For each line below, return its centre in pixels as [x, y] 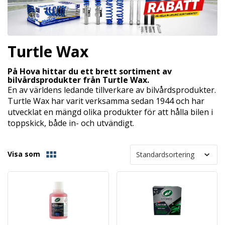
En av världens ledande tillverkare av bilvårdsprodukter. [112, 90]
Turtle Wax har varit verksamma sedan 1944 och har [106, 101]
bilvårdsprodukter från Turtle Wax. [78, 80]
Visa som [24, 154]
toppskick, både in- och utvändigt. [71, 123]
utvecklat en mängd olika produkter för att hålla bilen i [110, 112]
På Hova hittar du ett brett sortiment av [90, 71]
